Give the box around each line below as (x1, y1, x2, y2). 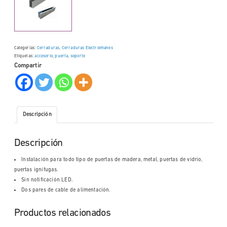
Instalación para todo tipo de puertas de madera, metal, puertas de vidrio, (21, 157, 203, 163)
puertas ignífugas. (14, 167, 59, 173)
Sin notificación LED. (21, 177, 73, 183)
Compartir (14, 62, 42, 69)
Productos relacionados (14, 208, 111, 218)
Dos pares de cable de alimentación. (21, 187, 111, 194)
